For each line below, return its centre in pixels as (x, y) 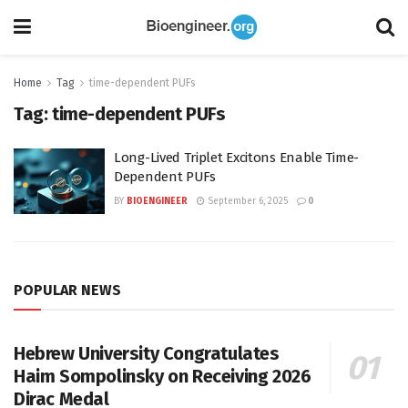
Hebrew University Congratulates (147, 353)
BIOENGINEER (157, 201)
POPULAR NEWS (67, 290)
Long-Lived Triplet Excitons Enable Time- (236, 158)
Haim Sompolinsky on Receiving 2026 (163, 376)
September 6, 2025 (246, 201)
